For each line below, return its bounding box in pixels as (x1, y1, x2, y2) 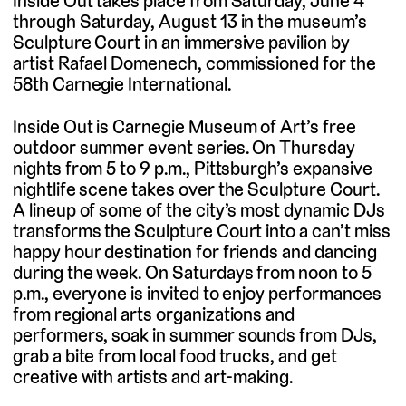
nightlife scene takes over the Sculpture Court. (13, 176, 380, 201)
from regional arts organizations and (13, 301, 295, 326)
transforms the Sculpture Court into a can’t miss (13, 217, 391, 243)
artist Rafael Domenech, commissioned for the (13, 51, 376, 76)
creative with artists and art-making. (13, 363, 294, 389)
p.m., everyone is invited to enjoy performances (13, 280, 382, 305)
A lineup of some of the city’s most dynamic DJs (13, 197, 385, 222)
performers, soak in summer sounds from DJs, (13, 322, 377, 347)
